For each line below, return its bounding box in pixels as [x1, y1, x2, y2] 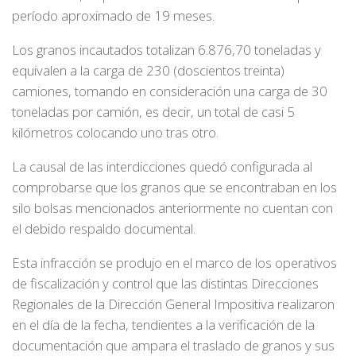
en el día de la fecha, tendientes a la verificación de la [12, 315, 315, 334]
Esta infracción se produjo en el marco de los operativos [12, 253, 337, 272]
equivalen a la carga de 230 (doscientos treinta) [12, 61, 284, 80]
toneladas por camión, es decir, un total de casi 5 [12, 103, 295, 122]
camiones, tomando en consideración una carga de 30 [12, 82, 327, 101]
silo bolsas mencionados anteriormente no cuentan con [12, 198, 333, 217]
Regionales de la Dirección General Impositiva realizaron [12, 294, 335, 313]
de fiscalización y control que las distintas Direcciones [12, 273, 319, 292]
